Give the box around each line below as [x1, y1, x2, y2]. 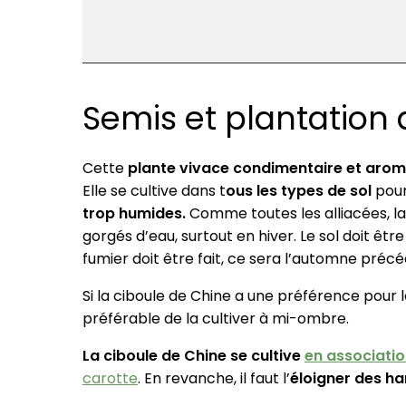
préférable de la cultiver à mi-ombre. [82, 308, 349, 330]
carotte [82, 368, 138, 390]
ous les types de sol [225, 180, 372, 202]
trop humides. [82, 203, 186, 225]
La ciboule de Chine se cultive [82, 345, 304, 367]
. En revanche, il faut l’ [137, 368, 290, 390]
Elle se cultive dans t [82, 180, 226, 202]
